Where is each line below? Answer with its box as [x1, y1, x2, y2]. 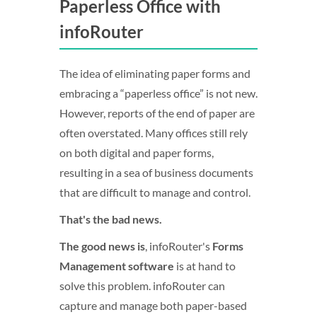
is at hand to [174, 259, 236, 272]
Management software [59, 259, 174, 272]
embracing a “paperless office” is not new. [59, 86, 258, 100]
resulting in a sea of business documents [59, 166, 253, 179]
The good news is [59, 239, 145, 253]
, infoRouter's [145, 239, 212, 253]
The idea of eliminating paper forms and [59, 67, 250, 80]
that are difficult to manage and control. [59, 185, 250, 199]
